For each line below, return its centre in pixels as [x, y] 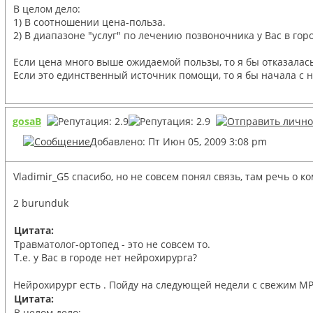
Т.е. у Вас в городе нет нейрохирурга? [105, 257]
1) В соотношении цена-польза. [89, 22]
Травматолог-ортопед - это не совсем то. [112, 244]
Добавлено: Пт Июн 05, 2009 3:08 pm [179, 141]
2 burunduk [41, 203]
